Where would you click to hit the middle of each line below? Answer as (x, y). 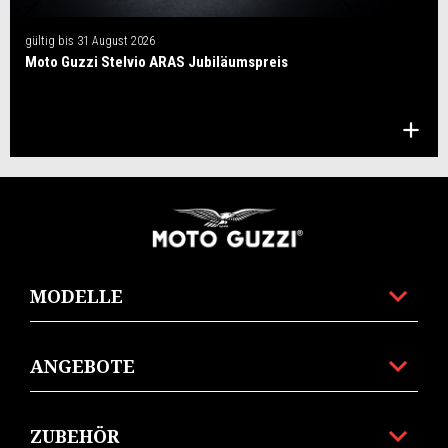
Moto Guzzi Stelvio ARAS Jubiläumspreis (156, 62)
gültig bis (49, 41)
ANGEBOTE (82, 366)
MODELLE (76, 296)
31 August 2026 (114, 41)
